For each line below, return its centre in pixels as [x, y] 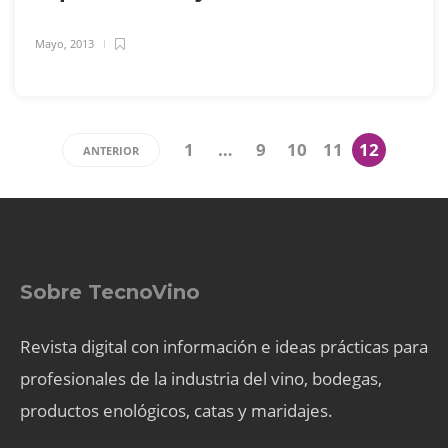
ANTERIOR [111, 151]
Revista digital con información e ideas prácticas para [224, 347]
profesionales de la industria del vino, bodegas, [201, 379]
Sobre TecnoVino [110, 292]
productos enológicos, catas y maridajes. [176, 411]
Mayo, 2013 [64, 44]
